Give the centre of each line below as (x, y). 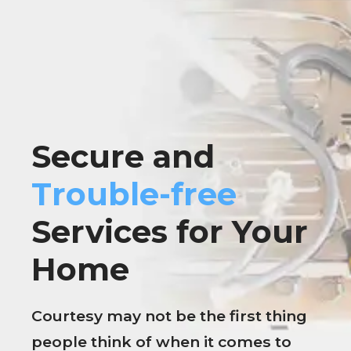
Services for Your (170, 231)
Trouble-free (134, 194)
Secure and (123, 156)
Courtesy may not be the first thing (169, 315)
